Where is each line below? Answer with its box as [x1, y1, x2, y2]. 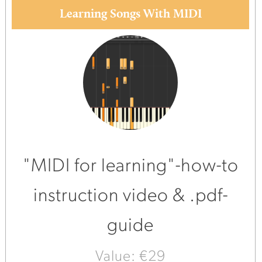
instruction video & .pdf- [33, 187, 228, 206]
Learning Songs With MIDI [59, 6, 202, 21]
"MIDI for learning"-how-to [22, 157, 239, 177]
